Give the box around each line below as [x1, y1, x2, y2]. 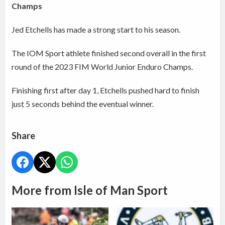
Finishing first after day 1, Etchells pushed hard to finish [12, 85, 200, 95]
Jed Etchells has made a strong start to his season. [12, 25, 181, 35]
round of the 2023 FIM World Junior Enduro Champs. [12, 62, 195, 72]
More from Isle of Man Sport [12, 183, 168, 198]
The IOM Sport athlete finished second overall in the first [12, 48, 206, 58]
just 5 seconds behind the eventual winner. [12, 99, 154, 109]
